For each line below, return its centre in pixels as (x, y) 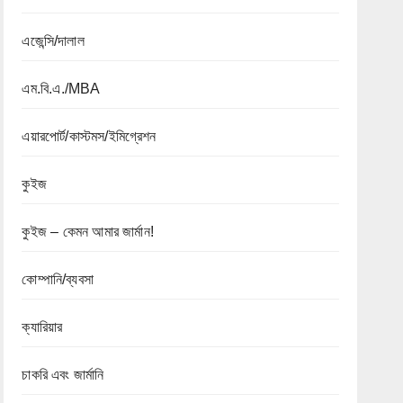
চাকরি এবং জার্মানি (63, 374)
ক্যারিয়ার (42, 327)
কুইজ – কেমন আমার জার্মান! (88, 231)
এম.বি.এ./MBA (61, 88)
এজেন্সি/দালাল (53, 40)
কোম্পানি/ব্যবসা (58, 279)
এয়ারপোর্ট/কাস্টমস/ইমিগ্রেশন (89, 136)
